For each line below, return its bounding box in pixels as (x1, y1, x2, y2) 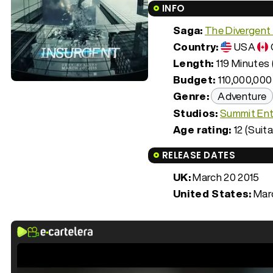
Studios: (173, 105, 218, 121)
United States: (173, 185, 252, 201)
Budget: (173, 71, 216, 87)
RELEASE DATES (162, 148, 235, 161)
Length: (173, 55, 214, 71)
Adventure (218, 88, 267, 104)
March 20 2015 (191, 169, 260, 185)
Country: (173, 38, 219, 54)
